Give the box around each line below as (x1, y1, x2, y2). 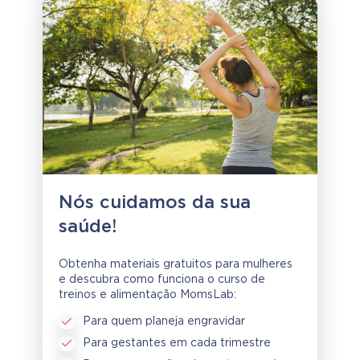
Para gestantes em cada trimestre (83, 338, 271, 349)
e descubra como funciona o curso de (59, 275, 265, 285)
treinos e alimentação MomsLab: (59, 290, 236, 301)
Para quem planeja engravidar (83, 317, 245, 327)
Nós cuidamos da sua (59, 195, 251, 212)
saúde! (59, 219, 117, 236)
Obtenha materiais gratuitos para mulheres (59, 260, 292, 270)
